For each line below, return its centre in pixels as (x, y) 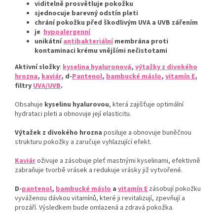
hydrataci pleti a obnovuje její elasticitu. (73, 114)
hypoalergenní (67, 32)
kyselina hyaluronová (97, 67)
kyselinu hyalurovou (77, 104)
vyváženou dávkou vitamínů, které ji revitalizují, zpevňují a (100, 198)
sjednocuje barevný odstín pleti (86, 13)
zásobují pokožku (175, 189)
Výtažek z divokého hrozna (59, 132)
